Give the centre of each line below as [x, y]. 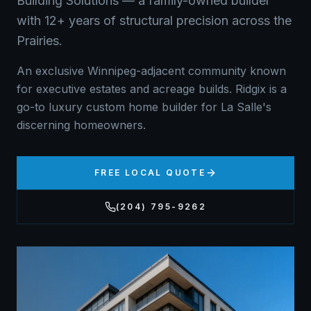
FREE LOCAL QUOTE [150, 173]
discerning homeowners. [81, 125]
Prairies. [40, 41]
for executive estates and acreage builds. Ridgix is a [152, 89]
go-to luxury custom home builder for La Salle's [144, 107]
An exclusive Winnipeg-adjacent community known [151, 71]
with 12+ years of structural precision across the [154, 20]
